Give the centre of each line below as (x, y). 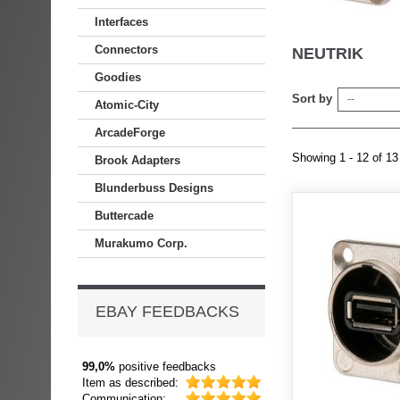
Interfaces (121, 22)
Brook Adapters (137, 160)
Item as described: (130, 383)
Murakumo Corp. (141, 243)
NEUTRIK (330, 54)
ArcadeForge (130, 133)
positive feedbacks (166, 367)
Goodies (118, 77)
